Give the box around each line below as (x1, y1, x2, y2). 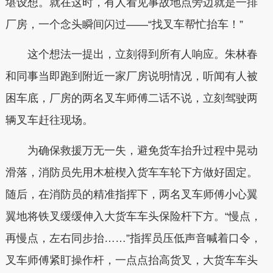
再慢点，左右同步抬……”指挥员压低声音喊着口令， (5, 232, 261, 244)
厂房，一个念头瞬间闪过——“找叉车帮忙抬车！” (5, 18, 243, 30)
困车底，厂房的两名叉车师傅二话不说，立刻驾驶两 (5, 92, 258, 105)
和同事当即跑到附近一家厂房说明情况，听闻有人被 (5, 70, 258, 83)
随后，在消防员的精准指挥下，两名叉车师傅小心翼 (5, 188, 258, 200)
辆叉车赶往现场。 (5, 114, 93, 127)
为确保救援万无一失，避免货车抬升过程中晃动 (5, 144, 258, 157)
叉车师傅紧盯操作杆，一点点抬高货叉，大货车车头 (5, 253, 258, 266)
